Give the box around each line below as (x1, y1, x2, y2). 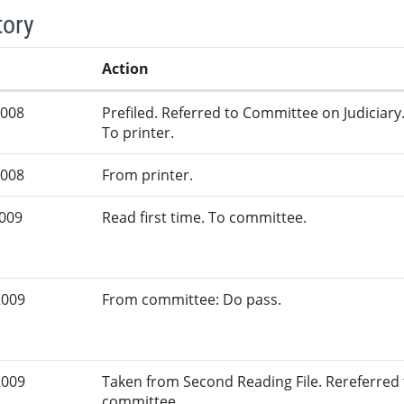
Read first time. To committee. (102, 207, 308, 228)
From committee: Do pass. (102, 289, 282, 310)
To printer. (102, 123, 175, 143)
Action (102, 59, 150, 79)
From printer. (102, 165, 194, 186)
